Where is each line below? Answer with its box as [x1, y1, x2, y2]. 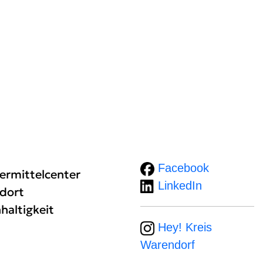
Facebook [154, 161, 209, 174]
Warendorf [140, 238, 195, 251]
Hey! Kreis [154, 220, 212, 234]
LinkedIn [154, 178, 202, 192]
